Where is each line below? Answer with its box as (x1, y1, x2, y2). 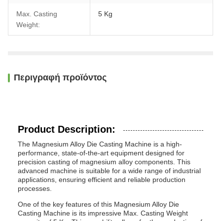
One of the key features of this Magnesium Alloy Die (18, 200, 179, 208)
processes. (18, 184, 52, 192)
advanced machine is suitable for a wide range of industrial (18, 167, 201, 175)
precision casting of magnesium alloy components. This (18, 158, 190, 166)
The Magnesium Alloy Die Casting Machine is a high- (18, 140, 182, 148)
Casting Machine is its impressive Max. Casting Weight (18, 209, 188, 217)
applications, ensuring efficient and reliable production (18, 176, 185, 184)
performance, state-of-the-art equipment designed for (18, 149, 184, 157)
